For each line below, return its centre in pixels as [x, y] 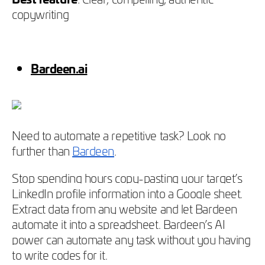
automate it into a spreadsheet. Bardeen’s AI [119, 223]
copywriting [41, 13]
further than [42, 150]
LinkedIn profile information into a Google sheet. [127, 193]
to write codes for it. [61, 254]
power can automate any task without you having [131, 239]
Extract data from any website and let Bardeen [125, 208]
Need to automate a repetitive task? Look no [119, 135]
